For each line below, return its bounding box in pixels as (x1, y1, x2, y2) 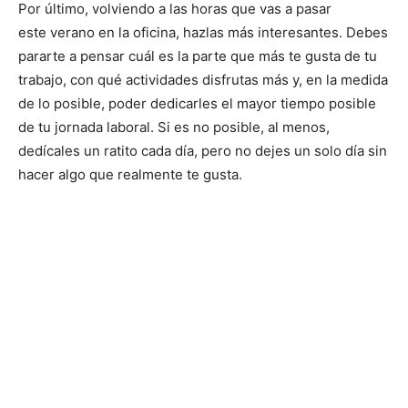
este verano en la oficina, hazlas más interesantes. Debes (18, 24, 388, 42)
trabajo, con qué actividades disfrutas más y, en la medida (18, 71, 388, 89)
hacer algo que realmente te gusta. (18, 166, 242, 184)
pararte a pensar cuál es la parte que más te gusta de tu (18, 47, 377, 66)
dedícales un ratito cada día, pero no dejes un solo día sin (18, 142, 387, 160)
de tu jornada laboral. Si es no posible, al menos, (18, 118, 330, 137)
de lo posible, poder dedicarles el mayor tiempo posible (18, 95, 376, 113)
